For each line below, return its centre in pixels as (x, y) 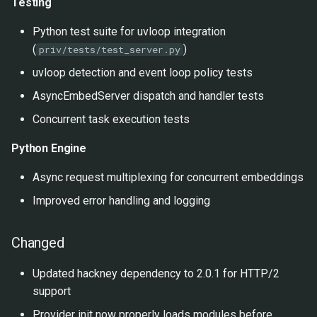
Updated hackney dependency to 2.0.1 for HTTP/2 (156, 273)
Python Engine (49, 148)
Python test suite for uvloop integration (129, 31)
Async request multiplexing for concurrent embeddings (168, 177)
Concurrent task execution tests (111, 119)
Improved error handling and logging (121, 200)
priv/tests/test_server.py (110, 49)
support (52, 291)
